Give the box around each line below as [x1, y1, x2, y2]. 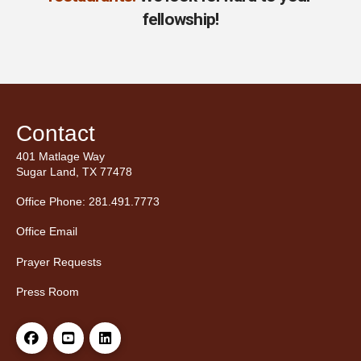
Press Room [16, 285, 79, 299]
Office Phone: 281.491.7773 [16, 195, 160, 209]
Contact [16, 120, 95, 146]
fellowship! [142, 9, 219, 29]
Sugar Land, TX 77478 [16, 164, 132, 178]
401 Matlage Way [16, 149, 105, 163]
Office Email [16, 225, 77, 239]
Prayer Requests [16, 255, 102, 268]
